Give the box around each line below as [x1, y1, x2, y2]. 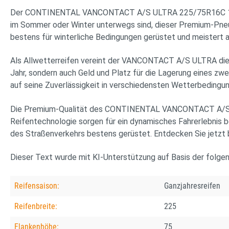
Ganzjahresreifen [164, 181, 220, 191]
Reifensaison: [14, 181, 59, 191]
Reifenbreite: [14, 201, 57, 212]
